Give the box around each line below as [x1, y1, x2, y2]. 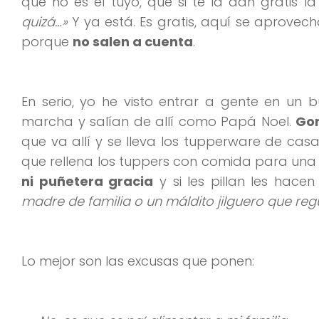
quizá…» [21, 12, 68, 31]
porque [21, 32, 73, 51]
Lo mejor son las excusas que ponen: [21, 251, 254, 270]
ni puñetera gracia [21, 172, 154, 190]
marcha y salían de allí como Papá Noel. [21, 112, 296, 130]
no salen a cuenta [73, 32, 193, 51]
